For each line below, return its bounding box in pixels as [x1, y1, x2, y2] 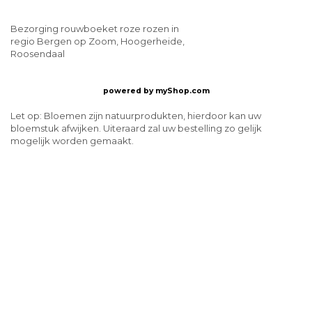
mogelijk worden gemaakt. [10, 134, 134, 146]
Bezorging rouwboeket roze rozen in [10, 23, 179, 35]
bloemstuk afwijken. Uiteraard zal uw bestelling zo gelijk [10, 122, 262, 134]
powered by [102, 86, 155, 96]
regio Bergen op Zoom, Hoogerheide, [10, 36, 185, 47]
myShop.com [155, 86, 210, 96]
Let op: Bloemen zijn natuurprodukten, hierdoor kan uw [10, 109, 261, 121]
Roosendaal [10, 48, 65, 60]
